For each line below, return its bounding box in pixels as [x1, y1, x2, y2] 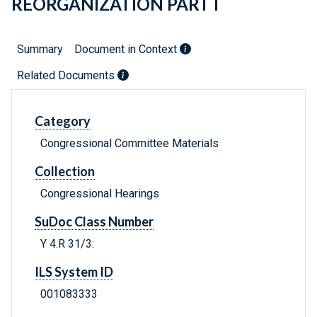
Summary [17, 42, 63, 57]
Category [35, 113, 91, 129]
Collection [35, 163, 95, 180]
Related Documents [17, 69, 117, 83]
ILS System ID [35, 264, 113, 280]
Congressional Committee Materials [40, 137, 219, 151]
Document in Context [74, 42, 180, 57]
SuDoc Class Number [35, 214, 154, 230]
